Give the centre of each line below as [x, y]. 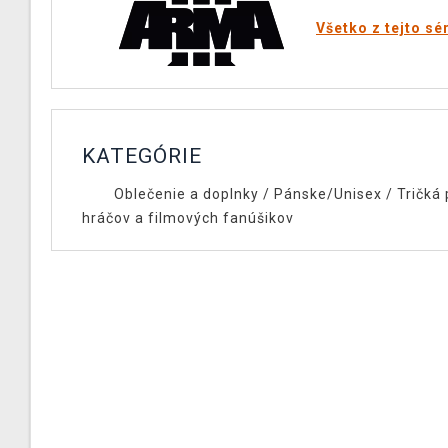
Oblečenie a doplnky [186, 194]
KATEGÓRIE [142, 156]
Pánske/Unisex [327, 194]
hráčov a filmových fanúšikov [188, 218]
